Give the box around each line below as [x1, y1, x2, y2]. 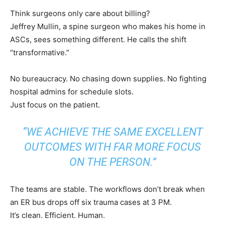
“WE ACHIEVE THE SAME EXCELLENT [22, 126, 203, 139]
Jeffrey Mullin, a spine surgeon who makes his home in [10, 22, 205, 32]
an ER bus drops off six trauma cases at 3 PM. [10, 197, 172, 207]
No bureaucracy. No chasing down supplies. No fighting [10, 74, 206, 84]
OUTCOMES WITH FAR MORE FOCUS [24, 141, 201, 154]
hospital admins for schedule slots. [10, 87, 134, 97]
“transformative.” [10, 48, 69, 58]
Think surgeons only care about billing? [10, 9, 150, 19]
